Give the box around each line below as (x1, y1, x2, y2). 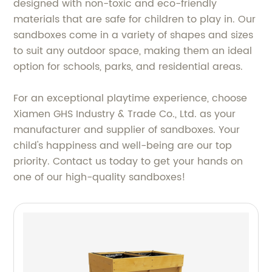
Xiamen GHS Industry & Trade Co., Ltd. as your (13, 106, 236, 122)
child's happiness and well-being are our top (13, 138, 233, 154)
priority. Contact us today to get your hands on (13, 154, 243, 169)
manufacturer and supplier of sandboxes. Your (13, 122, 240, 138)
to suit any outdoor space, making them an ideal (13, 43, 253, 59)
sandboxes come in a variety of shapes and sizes (13, 27, 254, 43)
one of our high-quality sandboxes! (13, 169, 186, 185)
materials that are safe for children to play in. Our (13, 12, 256, 27)
